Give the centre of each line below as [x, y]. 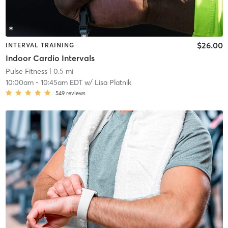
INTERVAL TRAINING [40, 45]
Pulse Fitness [26, 72]
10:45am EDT [61, 83]
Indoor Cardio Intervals [50, 58]
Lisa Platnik [113, 83]
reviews [76, 93]
